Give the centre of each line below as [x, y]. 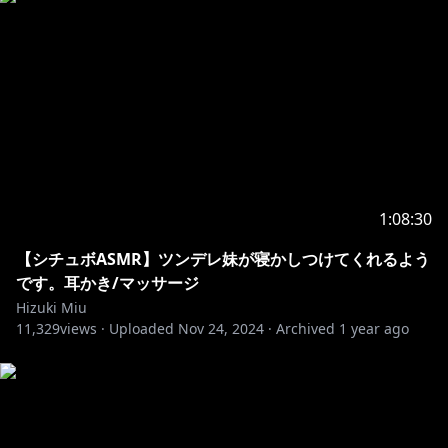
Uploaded [141, 328]
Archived [305, 328]
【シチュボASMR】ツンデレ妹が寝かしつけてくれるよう [223, 259]
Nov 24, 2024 [221, 328]
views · [82, 328]
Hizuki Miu [51, 307]
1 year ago [374, 328]
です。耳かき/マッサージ [107, 283]
